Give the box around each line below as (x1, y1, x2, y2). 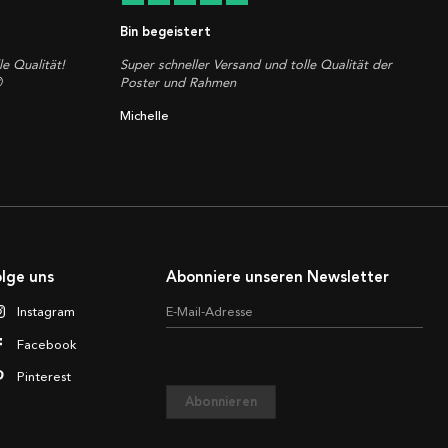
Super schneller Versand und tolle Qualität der (120, 57, 393, 73)
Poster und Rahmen (120, 75, 237, 91)
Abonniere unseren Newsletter (166, 268, 390, 287)
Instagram (17, 303, 76, 319)
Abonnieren (185, 394, 258, 410)
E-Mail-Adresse (166, 304, 254, 320)
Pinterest (17, 368, 72, 384)
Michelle (120, 108, 170, 125)
